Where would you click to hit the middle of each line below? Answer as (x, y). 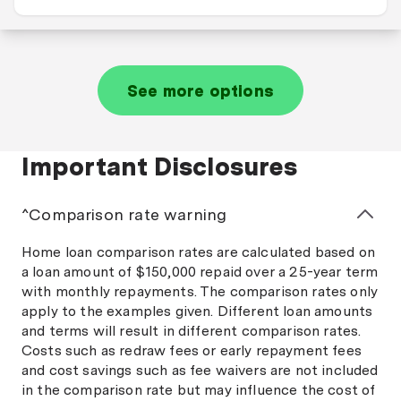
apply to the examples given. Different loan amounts (197, 311)
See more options (200, 90)
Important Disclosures (159, 166)
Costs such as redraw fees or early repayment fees (192, 350)
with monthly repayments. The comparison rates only (200, 291)
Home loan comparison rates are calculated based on (199, 252)
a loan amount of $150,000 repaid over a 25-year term (200, 272)
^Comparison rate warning (124, 214)
